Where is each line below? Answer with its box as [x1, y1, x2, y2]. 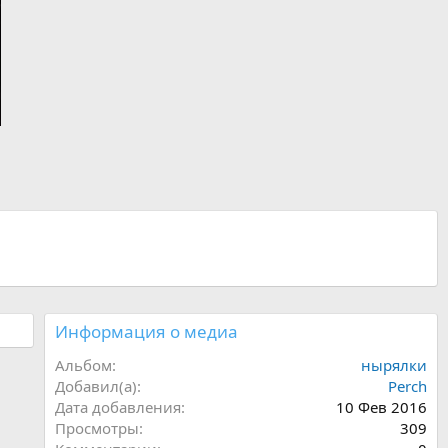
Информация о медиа [54, 320, 238, 344]
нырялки [361, 355, 427, 376]
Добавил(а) [54, 376, 137, 397]
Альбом [54, 355, 112, 376]
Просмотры [54, 418, 139, 439]
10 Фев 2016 [336, 397, 427, 418]
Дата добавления [54, 397, 181, 418]
